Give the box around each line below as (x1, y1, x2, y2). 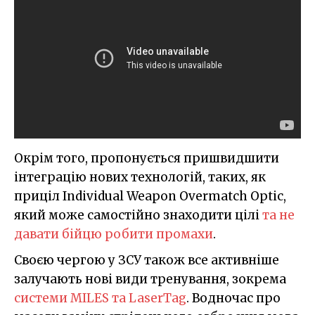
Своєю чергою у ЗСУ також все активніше (14, 252, 279, 269)
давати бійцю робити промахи (14, 226, 213, 243)
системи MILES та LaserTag (14, 290, 186, 307)
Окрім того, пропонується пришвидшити (14, 150, 279, 167)
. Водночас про (186, 290, 281, 307)
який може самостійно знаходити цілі (14, 207, 262, 224)
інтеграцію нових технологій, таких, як (14, 169, 266, 186)
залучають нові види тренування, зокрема (14, 271, 286, 288)
